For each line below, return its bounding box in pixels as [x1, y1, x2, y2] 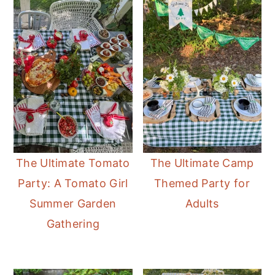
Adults [185, 197, 219, 211]
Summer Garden [29, 197, 117, 211]
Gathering [46, 217, 100, 231]
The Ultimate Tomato [16, 157, 130, 170]
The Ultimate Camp [150, 157, 254, 170]
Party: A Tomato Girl [18, 177, 128, 190]
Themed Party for [154, 177, 250, 190]
